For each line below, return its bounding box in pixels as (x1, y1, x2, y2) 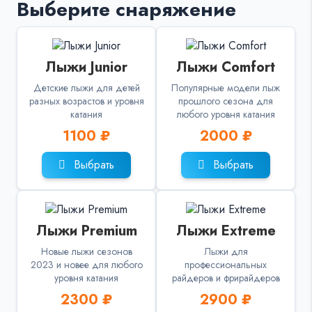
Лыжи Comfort (176, 56, 275, 77)
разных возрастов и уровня (29, 93, 144, 108)
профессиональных (185, 257, 267, 272)
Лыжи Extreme (175, 220, 276, 241)
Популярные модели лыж (171, 80, 280, 95)
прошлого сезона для (178, 93, 273, 108)
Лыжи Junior (45, 56, 127, 77)
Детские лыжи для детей (33, 80, 140, 95)
